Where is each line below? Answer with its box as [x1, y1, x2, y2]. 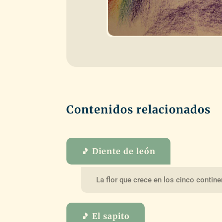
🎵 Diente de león [81, 146, 156, 156]
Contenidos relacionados [66, 102, 211, 116]
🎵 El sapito [81, 211, 130, 221]
